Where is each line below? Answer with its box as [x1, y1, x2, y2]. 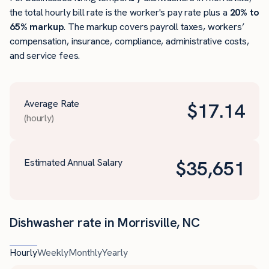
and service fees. [10, 49, 80, 62]
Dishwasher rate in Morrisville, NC [10, 214, 200, 231]
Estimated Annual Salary [24, 156, 123, 169]
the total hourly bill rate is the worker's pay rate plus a [10, 6, 230, 19]
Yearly [102, 246, 128, 259]
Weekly [37, 246, 68, 259]
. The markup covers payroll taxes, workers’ [64, 20, 244, 34]
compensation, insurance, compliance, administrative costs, [10, 35, 249, 48]
